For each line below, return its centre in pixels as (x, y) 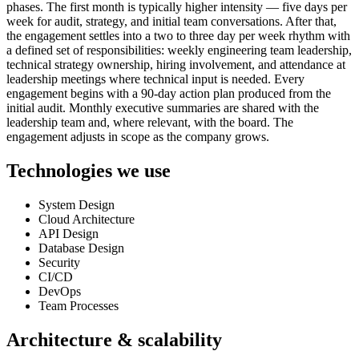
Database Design (81, 248)
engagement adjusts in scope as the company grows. (138, 137)
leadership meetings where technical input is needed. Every (155, 79)
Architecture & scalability (114, 340)
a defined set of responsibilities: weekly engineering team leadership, (179, 50)
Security (59, 263)
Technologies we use (89, 171)
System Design (77, 205)
